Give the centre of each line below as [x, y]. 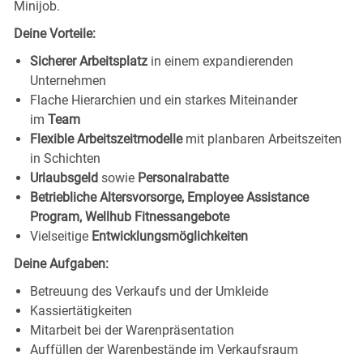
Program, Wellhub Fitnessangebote [129, 216]
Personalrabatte [183, 177]
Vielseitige [59, 236]
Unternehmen [68, 80]
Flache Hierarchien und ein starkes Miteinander [163, 100]
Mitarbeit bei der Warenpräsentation [132, 330]
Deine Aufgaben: [61, 263]
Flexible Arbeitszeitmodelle [106, 139]
